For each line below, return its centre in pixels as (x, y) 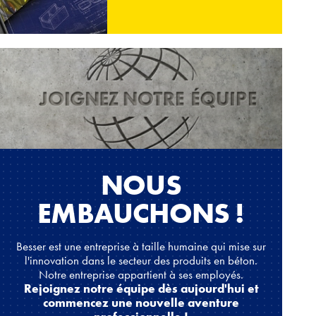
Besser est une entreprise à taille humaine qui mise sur (141, 247)
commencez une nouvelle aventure (141, 303)
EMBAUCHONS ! (141, 214)
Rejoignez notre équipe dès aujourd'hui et (141, 289)
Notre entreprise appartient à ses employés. (141, 275)
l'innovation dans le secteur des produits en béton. (141, 261)
